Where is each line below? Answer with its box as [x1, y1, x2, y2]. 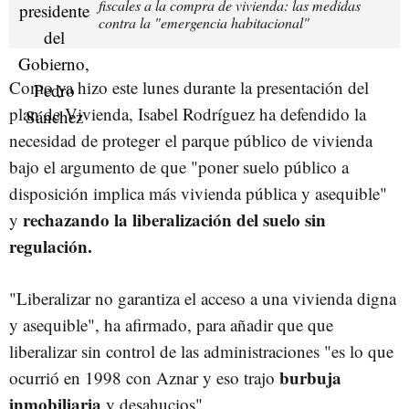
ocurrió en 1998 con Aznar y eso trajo [9, 365, 279, 389]
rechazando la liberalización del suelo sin [23, 206, 326, 232]
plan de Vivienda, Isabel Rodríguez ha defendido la [9, 101, 366, 125]
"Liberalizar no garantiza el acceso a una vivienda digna [9, 286, 396, 309]
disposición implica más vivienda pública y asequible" [9, 181, 387, 204]
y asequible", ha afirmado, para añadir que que [9, 312, 333, 336]
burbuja [279, 364, 341, 390]
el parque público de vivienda [165, 128, 372, 152]
